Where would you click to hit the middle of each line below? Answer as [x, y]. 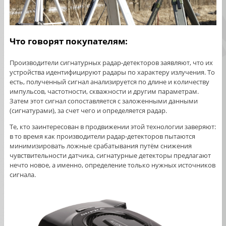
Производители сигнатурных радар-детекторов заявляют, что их [111, 62]
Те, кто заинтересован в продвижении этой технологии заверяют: [112, 126]
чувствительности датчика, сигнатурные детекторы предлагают [110, 155]
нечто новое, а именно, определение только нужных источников [112, 165]
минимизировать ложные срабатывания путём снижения [100, 146]
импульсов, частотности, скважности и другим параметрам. [104, 91]
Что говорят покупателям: [68, 41]
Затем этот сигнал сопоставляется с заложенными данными [103, 101]
